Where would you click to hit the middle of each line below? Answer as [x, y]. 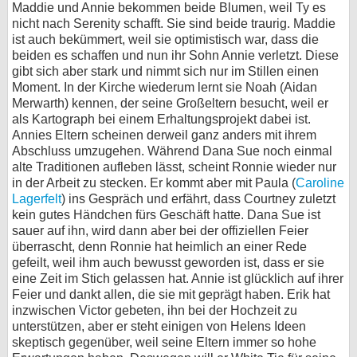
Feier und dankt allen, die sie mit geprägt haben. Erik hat [171, 294]
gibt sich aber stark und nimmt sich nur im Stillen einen [165, 71]
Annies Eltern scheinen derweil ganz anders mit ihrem [164, 135]
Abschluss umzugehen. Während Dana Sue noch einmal [172, 151]
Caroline [320, 183]
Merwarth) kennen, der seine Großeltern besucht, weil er [170, 103]
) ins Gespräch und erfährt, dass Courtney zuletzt [198, 199]
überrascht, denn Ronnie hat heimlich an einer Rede [159, 247]
